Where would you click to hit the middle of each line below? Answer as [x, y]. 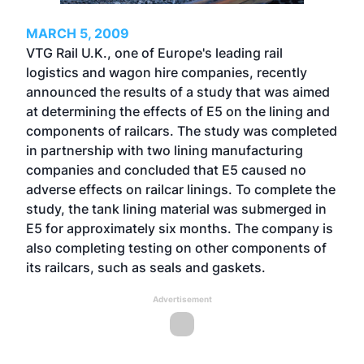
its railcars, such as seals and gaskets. [146, 267]
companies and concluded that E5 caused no [166, 170]
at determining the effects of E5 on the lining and [178, 111]
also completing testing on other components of [176, 248]
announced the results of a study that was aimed [178, 92]
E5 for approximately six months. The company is [180, 228]
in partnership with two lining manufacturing [165, 150]
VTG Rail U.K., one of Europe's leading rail [154, 53]
